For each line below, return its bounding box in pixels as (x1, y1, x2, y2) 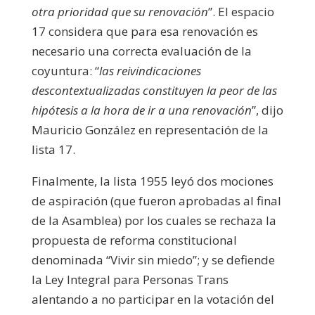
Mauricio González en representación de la (31, 121, 269, 138)
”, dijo (251, 101, 283, 118)
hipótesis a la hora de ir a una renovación (31, 101, 252, 118)
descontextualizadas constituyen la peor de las (31, 82, 277, 98)
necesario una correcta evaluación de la (31, 42, 252, 59)
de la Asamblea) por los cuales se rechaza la (31, 212, 276, 229)
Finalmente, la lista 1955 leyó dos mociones (31, 172, 274, 189)
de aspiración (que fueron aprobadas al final (31, 192, 281, 209)
